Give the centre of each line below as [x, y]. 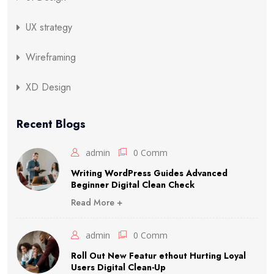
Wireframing [51, 57]
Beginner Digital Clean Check [133, 185]
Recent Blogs [51, 124]
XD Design [48, 87]
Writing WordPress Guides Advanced [149, 173]
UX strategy [49, 28]
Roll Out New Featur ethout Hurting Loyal [158, 256]
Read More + [97, 203]
